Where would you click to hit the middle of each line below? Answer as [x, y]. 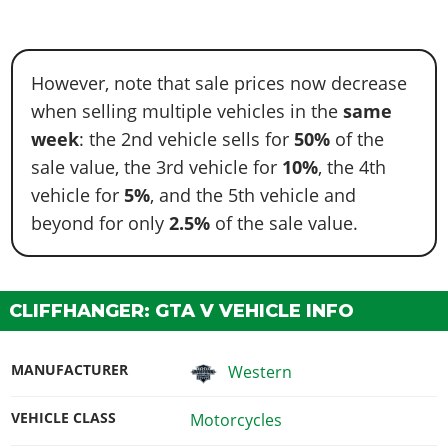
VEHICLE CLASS [64, 418]
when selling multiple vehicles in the [185, 110]
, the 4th [352, 166]
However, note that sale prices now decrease [219, 82]
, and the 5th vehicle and [253, 194]
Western [260, 371]
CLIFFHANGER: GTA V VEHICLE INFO [181, 310]
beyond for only [100, 222]
